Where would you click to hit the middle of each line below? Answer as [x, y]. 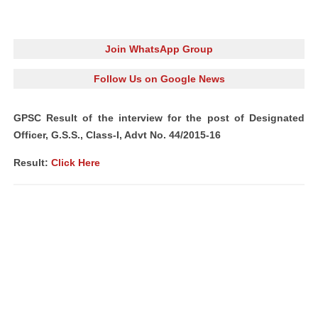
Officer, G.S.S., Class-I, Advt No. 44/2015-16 [117, 135]
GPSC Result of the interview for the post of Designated [159, 118]
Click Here [76, 163]
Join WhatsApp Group [159, 49]
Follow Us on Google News [159, 79]
